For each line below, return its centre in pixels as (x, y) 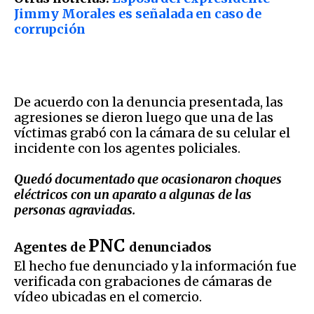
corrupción (50, 29)
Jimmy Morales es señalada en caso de (138, 13)
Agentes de (51, 247)
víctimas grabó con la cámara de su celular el (152, 132)
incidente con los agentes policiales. (127, 148)
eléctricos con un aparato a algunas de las (133, 194)
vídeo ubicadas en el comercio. (112, 296)
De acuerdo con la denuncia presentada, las (149, 102)
